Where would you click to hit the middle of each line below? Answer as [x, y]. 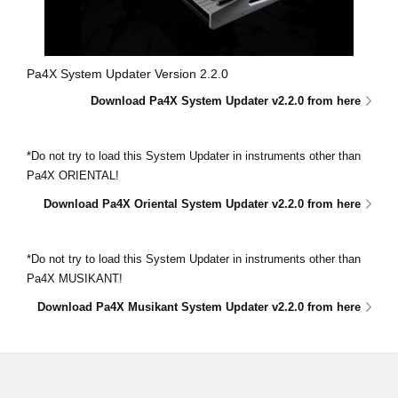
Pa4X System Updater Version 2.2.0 [127, 73]
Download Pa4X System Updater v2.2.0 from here [226, 100]
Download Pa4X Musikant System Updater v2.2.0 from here [199, 306]
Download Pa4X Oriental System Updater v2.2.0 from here [202, 203]
